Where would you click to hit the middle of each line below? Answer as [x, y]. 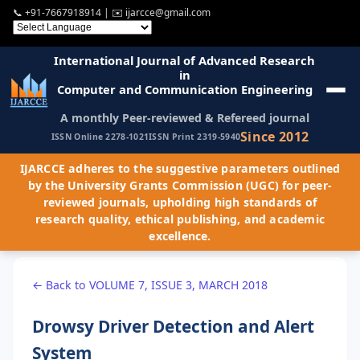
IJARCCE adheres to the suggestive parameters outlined [180, 168]
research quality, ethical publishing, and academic [180, 219]
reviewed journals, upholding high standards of [180, 202]
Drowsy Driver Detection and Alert [173, 326]
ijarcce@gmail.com [168, 13]
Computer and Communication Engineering [184, 89]
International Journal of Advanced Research [185, 60]
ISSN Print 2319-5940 [195, 137]
